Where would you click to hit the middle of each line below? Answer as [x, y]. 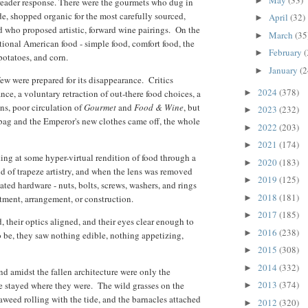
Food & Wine [159, 108]
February [286, 53]
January [284, 70]
